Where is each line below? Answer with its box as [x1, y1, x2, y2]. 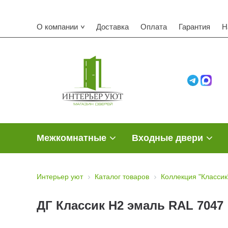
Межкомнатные [37, 133, 106, 143]
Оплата [140, 22, 167, 31]
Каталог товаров [95, 173, 149, 181]
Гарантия [179, 22, 210, 31]
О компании [37, 22, 78, 31]
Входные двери [132, 133, 203, 143]
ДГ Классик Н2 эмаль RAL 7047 [37, 198, 223, 213]
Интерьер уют [37, 173, 83, 181]
